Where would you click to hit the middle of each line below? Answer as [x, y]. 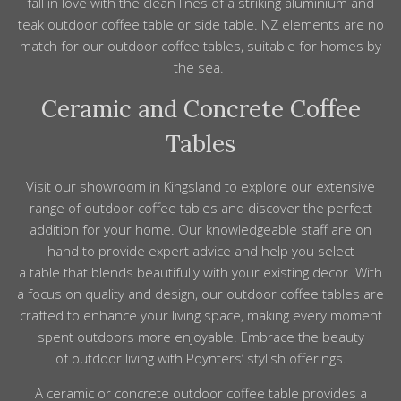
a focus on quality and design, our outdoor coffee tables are [200, 294]
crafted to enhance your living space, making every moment [200, 316]
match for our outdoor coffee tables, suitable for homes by [200, 46]
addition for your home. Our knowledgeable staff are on [200, 230]
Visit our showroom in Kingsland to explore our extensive [200, 187]
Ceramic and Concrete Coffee [200, 109]
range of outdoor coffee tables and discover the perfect [200, 208]
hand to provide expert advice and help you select [200, 251]
